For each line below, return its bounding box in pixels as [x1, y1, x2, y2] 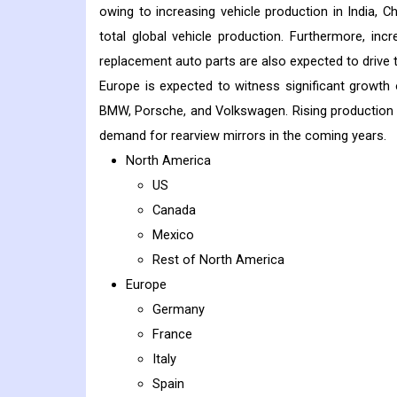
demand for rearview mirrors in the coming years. [99, 128, 386, 144]
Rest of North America [152, 252, 284, 269]
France [152, 326, 192, 343]
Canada [152, 202, 196, 219]
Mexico [152, 227, 194, 244]
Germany [152, 301, 205, 318]
